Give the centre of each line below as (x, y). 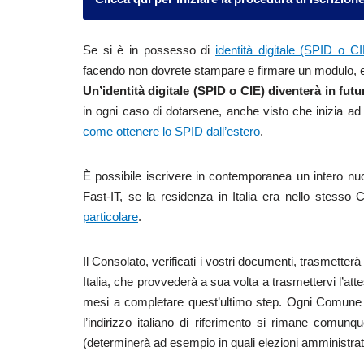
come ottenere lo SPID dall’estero (171, 131)
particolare (110, 217)
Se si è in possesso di (149, 50)
